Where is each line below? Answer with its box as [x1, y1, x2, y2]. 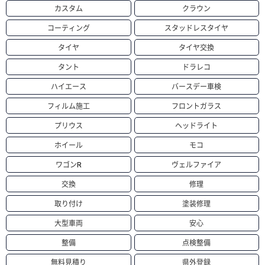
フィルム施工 [47, 102, 90, 111]
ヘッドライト [175, 122, 218, 130]
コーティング [47, 24, 90, 33]
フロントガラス [172, 102, 222, 111]
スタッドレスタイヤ [164, 24, 229, 33]
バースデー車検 [172, 83, 222, 91]
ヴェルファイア [172, 161, 222, 169]
